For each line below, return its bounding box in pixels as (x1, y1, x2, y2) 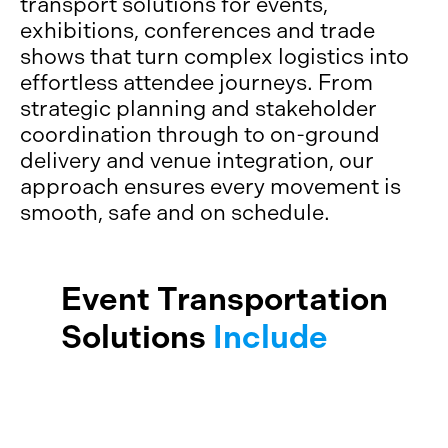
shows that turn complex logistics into (20, 44, 409, 69)
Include (212, 318, 328, 357)
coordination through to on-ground (20, 122, 380, 147)
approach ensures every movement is (20, 174, 401, 199)
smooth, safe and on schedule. (20, 200, 330, 225)
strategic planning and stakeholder (20, 96, 377, 121)
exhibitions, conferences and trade (20, 18, 375, 43)
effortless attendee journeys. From (20, 70, 373, 95)
